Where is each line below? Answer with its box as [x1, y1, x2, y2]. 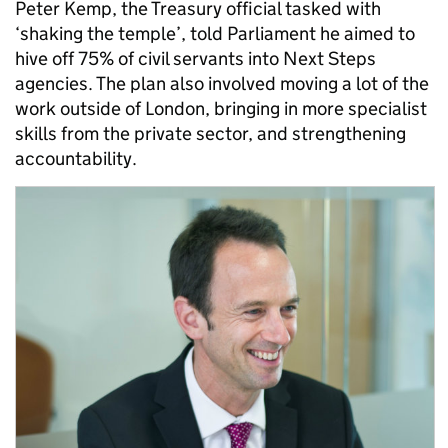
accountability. [15, 147, 137, 170]
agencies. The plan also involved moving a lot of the [15, 72, 429, 95]
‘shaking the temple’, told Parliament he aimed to [15, 22, 415, 45]
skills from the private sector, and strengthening [15, 122, 406, 145]
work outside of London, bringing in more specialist [15, 97, 427, 120]
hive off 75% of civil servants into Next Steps [15, 47, 376, 70]
